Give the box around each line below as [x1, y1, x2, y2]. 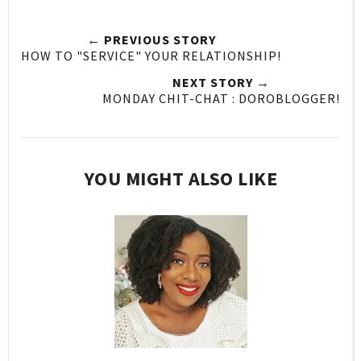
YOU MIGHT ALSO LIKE [83, 165, 278, 191]
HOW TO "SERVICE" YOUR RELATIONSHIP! [21, 47, 281, 64]
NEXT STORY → [172, 73, 270, 90]
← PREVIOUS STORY [86, 31, 216, 48]
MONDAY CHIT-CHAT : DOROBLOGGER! [102, 89, 340, 106]
